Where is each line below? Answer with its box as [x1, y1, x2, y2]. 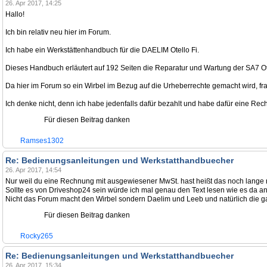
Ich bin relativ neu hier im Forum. [5, 28, 111, 36]
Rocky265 [20, 232, 53, 240]
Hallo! [5, 10, 24, 18]
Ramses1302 [20, 136, 64, 145]
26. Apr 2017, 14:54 [5, 166, 61, 173]
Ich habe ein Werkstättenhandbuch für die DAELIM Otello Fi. [5, 46, 199, 54]
